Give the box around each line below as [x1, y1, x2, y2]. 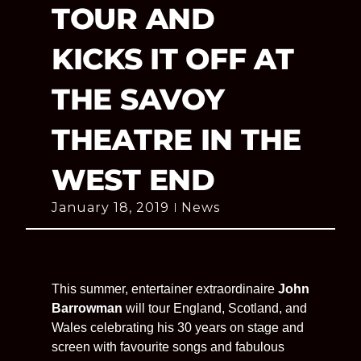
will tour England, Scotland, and [122, 301, 307, 315]
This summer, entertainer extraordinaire [52, 281, 278, 296]
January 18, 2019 [52, 199, 169, 215]
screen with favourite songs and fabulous [52, 339, 284, 354]
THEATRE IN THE [52, 121, 302, 157]
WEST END [52, 161, 215, 197]
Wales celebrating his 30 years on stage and [52, 320, 304, 334]
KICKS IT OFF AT [52, 40, 294, 77]
